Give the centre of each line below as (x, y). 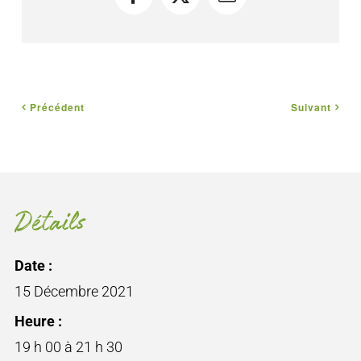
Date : (33, 266)
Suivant (311, 107)
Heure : (38, 322)
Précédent (57, 107)
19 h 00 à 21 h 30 (68, 347)
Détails (50, 224)
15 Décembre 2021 (74, 292)
